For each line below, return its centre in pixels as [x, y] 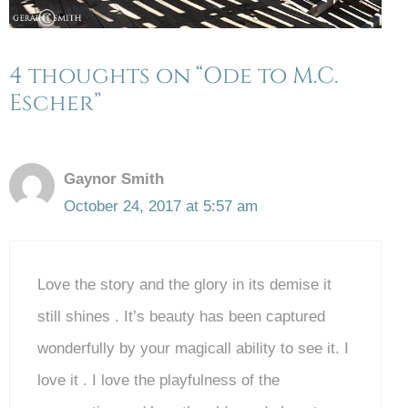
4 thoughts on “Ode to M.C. [173, 76]
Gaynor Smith [114, 178]
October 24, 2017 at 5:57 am [161, 206]
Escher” [55, 103]
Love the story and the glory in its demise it [184, 285]
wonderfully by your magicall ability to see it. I [193, 349]
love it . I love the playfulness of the [158, 381]
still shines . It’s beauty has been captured [181, 317]
